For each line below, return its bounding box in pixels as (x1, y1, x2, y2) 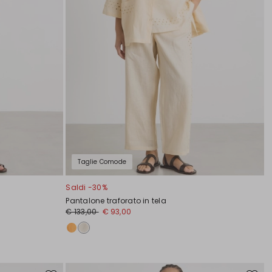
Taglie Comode (78, 157, 127, 167)
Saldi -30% (66, 182, 107, 193)
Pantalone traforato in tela (66, 195, 166, 206)
